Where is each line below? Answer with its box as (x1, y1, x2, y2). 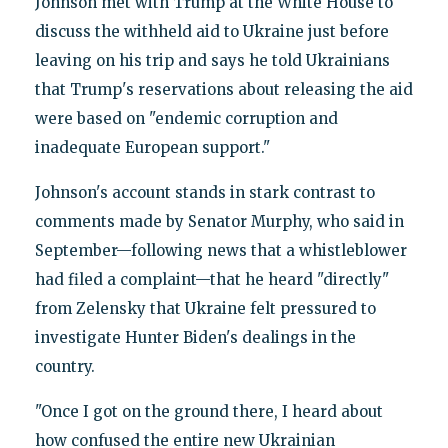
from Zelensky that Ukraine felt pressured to (34, 298, 376, 318)
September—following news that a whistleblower (34, 240, 407, 260)
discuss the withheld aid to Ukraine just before (34, 21, 389, 41)
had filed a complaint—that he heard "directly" (34, 269, 389, 289)
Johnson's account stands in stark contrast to (34, 182, 375, 202)
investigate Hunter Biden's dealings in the (34, 327, 356, 347)
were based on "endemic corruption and (34, 108, 338, 128)
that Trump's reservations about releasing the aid (34, 79, 413, 99)
